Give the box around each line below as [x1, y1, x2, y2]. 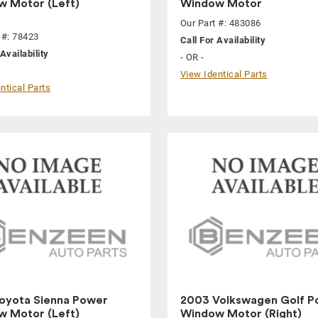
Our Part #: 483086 [180, 18, 261, 29]
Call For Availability [180, 35, 266, 46]
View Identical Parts [180, 69, 268, 80]
